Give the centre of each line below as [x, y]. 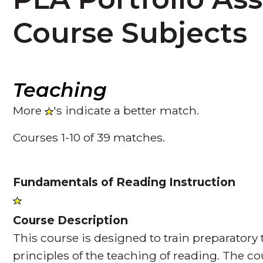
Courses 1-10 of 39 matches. [89, 137]
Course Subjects [130, 33]
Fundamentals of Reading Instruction [124, 182]
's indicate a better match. [127, 110]
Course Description [71, 220]
